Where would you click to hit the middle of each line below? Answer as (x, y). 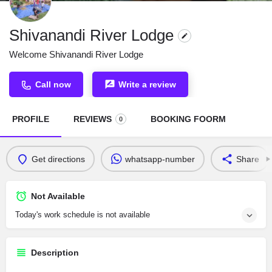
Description (55, 253)
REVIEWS (93, 119)
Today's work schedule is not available (83, 215)
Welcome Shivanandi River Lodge (76, 54)
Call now (53, 84)
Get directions (58, 159)
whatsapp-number (160, 159)
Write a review (147, 84)
